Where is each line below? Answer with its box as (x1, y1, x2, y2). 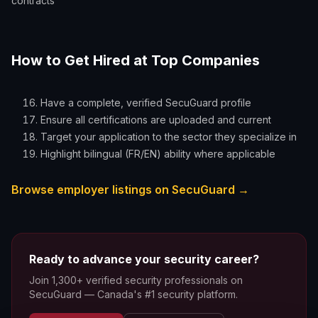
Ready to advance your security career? (29, 252, 259, 266)
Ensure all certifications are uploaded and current (40, 114, 271, 126)
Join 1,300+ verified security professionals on (29, 274, 243, 286)
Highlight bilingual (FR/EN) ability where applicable (40, 148, 275, 160)
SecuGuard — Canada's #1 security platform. (29, 288, 238, 300)
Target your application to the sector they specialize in (40, 131, 297, 143)
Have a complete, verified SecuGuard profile (40, 97, 251, 109)
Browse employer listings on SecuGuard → (11, 182, 249, 197)
